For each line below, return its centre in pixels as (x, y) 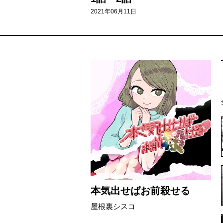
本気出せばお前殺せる (140, 191)
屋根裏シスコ (113, 206)
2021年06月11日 (113, 11)
